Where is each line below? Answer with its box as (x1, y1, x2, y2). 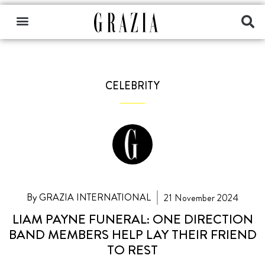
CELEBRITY (105, 78, 160, 93)
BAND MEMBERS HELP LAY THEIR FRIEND (8, 225, 257, 244)
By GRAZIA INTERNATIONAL (27, 190, 151, 204)
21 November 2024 (163, 190, 238, 205)
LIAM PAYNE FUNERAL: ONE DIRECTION (12, 209, 253, 228)
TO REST (107, 240, 158, 259)
